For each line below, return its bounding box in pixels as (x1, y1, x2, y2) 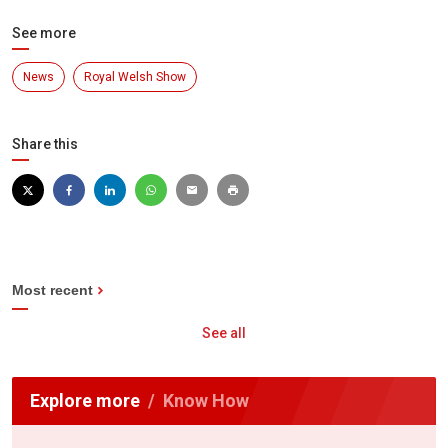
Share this (12, 136, 78, 153)
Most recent (12, 282, 93, 299)
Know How (163, 390, 249, 412)
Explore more (30, 390, 140, 412)
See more (12, 25, 76, 42)
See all (202, 325, 246, 342)
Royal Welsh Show (84, 70, 186, 85)
